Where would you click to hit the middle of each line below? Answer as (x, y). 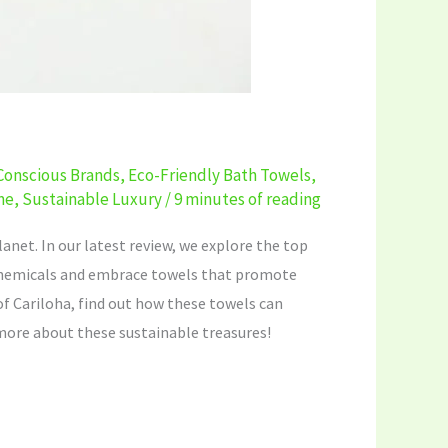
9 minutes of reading (247, 198)
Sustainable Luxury (92, 198)
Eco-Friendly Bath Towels (219, 174)
